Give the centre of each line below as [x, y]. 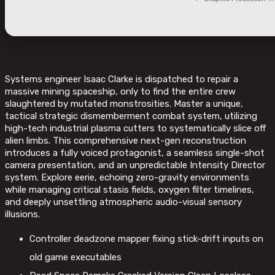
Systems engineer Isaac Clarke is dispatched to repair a [122, 79]
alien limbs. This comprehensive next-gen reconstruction [126, 141]
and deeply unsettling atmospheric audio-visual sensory [123, 202]
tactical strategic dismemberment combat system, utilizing [131, 116]
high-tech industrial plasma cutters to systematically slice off [135, 129]
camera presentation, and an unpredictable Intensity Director [135, 165]
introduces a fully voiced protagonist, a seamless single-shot [135, 153]
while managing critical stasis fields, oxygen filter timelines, [130, 190]
